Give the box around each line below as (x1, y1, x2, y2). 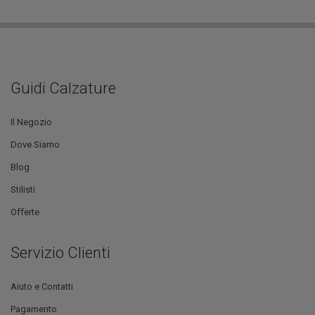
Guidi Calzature (11, 79, 116, 98)
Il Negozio (11, 117, 52, 128)
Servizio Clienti (11, 244, 110, 262)
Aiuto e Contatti (11, 281, 73, 292)
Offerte (11, 207, 39, 218)
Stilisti (11, 184, 35, 195)
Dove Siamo (11, 139, 60, 150)
